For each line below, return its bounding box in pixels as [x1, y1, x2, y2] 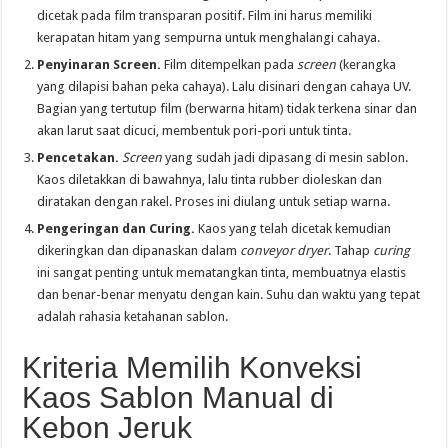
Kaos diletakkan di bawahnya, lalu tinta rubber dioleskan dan [37, 171, 383, 187]
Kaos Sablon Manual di [22, 380, 335, 414]
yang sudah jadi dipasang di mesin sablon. [162, 149, 409, 165]
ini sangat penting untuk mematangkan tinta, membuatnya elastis [37, 264, 407, 280]
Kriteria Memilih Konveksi [22, 350, 363, 384]
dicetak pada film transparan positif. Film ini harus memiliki [37, 7, 373, 23]
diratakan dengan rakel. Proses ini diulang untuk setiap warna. [37, 193, 391, 209]
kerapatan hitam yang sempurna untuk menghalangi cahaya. [37, 29, 381, 45]
